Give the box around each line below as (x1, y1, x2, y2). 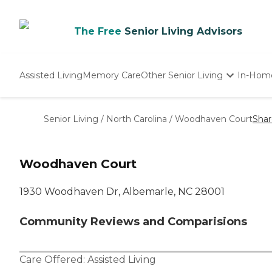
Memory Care (83, 69, 141, 81)
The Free (74, 25, 121, 37)
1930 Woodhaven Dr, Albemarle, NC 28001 (19, 186, 225, 198)
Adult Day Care (141, 124, 205, 135)
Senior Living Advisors (124, 25, 242, 37)
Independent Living (141, 98, 225, 109)
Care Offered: (19, 254, 87, 266)
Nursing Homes (141, 111, 209, 122)
